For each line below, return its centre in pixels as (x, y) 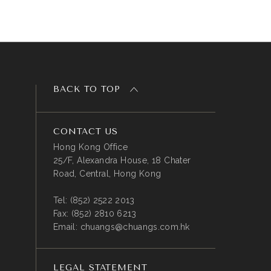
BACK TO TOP (88, 89)
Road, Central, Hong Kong (107, 174)
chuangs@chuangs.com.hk (135, 227)
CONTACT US (85, 132)
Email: (67, 227)
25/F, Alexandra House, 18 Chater (122, 160)
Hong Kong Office (90, 147)
